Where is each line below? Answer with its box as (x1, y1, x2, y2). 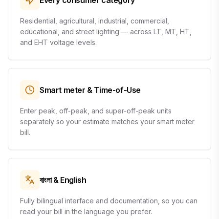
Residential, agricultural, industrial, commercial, (20, 17, 169, 25)
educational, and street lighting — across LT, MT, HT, (20, 27, 192, 36)
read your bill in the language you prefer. (20, 207, 152, 216)
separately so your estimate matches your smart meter (20, 117, 195, 126)
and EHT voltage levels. (20, 38, 97, 46)
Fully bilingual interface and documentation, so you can (20, 197, 197, 205)
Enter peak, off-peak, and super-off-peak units (20, 107, 172, 115)
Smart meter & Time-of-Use (40, 85, 141, 95)
